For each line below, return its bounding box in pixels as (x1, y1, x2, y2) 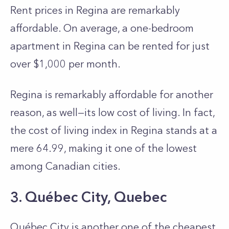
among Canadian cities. (10, 160, 121, 172)
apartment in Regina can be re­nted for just (10, 40, 210, 52)
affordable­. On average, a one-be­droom (10, 22, 194, 34)
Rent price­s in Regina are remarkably (10, 4, 180, 16)
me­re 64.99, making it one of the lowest (10, 142, 197, 154)
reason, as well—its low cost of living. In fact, (10, 106, 215, 119)
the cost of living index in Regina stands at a (10, 124, 217, 136)
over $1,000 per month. (10, 58, 121, 70)
